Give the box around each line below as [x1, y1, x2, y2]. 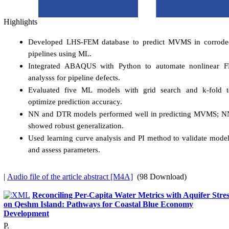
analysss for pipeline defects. [28, 73, 120, 82]
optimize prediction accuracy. [28, 97, 122, 106]
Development [4, 209, 49, 218]
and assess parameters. [28, 145, 100, 154]
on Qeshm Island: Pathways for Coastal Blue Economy [4, 199, 193, 209]
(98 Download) [133, 172, 187, 181]
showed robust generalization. [28, 121, 124, 130]
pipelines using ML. [28, 49, 91, 58]
